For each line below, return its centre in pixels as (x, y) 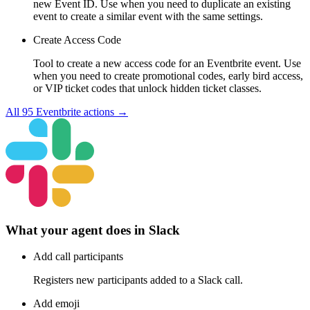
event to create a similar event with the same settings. (148, 16)
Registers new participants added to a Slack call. (138, 280)
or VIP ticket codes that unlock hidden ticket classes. (147, 88)
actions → (104, 111)
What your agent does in (77, 230)
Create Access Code (77, 39)
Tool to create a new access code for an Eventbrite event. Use (167, 63)
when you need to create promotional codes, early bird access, (168, 75)
